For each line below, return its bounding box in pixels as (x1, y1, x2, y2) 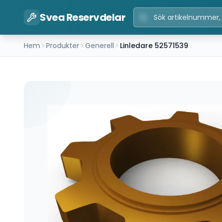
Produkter (46, 41, 79, 51)
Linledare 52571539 (120, 41, 188, 51)
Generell (85, 41, 114, 51)
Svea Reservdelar (40, 10, 125, 24)
